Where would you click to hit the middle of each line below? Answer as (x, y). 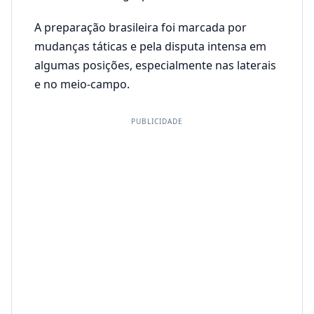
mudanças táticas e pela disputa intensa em (150, 46)
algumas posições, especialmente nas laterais (155, 65)
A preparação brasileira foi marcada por (141, 27)
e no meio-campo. (82, 84)
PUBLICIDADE (157, 121)
